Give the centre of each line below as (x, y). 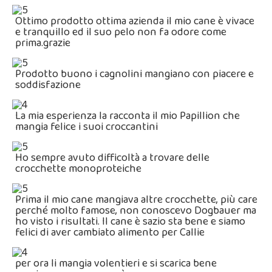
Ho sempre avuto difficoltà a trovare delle (112, 158)
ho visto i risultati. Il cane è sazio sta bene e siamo (130, 222)
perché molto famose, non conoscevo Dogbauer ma (136, 211)
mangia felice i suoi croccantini (87, 127)
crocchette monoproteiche (78, 169)
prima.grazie (43, 43)
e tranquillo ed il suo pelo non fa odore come (121, 32)
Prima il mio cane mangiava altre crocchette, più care (136, 200)
